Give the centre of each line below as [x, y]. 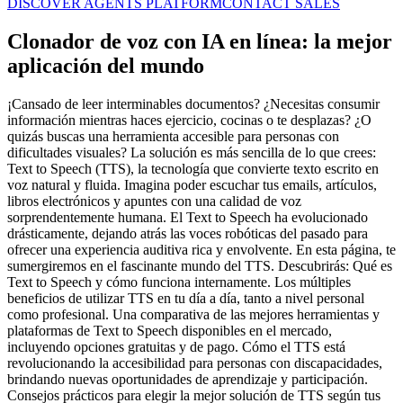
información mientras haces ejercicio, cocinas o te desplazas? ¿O [189, 121]
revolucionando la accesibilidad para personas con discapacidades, [195, 363]
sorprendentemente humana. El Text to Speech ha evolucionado [188, 218]
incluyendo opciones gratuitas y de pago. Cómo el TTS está [176, 347]
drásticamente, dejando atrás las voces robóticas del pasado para [188, 234]
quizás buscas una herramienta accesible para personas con [173, 137]
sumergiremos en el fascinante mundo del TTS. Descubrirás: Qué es [200, 266]
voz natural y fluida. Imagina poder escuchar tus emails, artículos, [192, 185]
